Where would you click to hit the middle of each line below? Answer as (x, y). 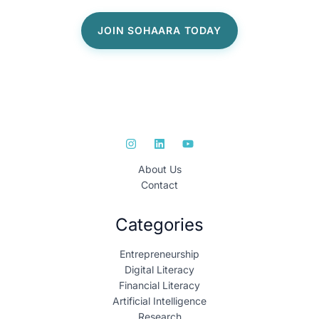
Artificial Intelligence (159, 301)
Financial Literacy (159, 286)
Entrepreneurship (159, 254)
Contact (159, 185)
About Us (159, 169)
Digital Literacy (159, 270)
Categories (159, 225)
